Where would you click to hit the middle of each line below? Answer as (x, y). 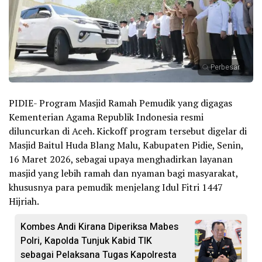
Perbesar (225, 67)
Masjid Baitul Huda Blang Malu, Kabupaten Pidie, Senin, (126, 145)
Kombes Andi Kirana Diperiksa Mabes (99, 227)
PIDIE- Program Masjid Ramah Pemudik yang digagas (120, 103)
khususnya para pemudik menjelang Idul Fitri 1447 (116, 187)
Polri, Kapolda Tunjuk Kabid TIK (86, 241)
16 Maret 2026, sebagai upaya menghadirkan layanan (121, 159)
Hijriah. (24, 201)
